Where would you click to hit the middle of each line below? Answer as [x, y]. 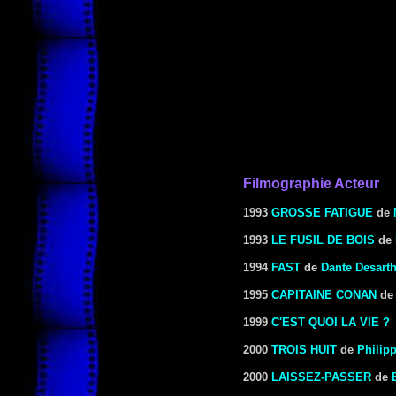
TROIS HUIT [304, 350]
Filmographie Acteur [311, 183]
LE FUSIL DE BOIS [323, 240]
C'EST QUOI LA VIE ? [331, 322]
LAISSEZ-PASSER [321, 377]
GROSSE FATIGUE [322, 213]
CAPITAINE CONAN [324, 295]
